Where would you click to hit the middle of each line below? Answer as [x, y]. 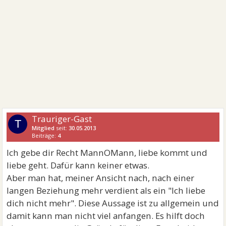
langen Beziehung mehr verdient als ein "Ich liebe [106, 191]
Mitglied [43, 128]
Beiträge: [45, 136]
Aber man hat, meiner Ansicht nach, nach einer [101, 178]
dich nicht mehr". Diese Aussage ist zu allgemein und [113, 203]
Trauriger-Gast [62, 119]
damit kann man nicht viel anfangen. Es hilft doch [106, 216]
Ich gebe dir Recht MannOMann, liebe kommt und [107, 153]
